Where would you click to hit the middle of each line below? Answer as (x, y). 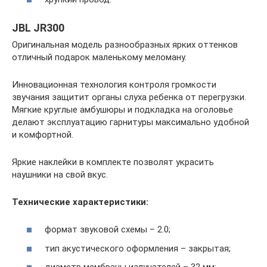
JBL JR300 (38, 27)
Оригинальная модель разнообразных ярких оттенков (125, 44)
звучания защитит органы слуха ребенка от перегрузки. (129, 97)
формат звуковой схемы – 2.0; (108, 229)
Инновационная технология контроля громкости (114, 84)
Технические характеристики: (80, 202)
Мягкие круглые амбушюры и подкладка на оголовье (122, 109)
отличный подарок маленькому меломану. (99, 57)
